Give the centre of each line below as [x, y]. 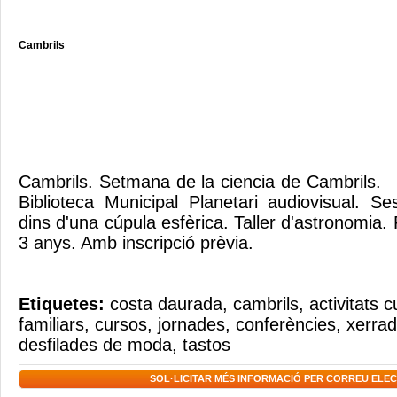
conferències [286, 324]
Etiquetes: [64, 304]
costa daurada [166, 304]
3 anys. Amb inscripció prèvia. [147, 243]
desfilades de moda [95, 345]
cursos [121, 324]
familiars [51, 324]
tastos [206, 345]
